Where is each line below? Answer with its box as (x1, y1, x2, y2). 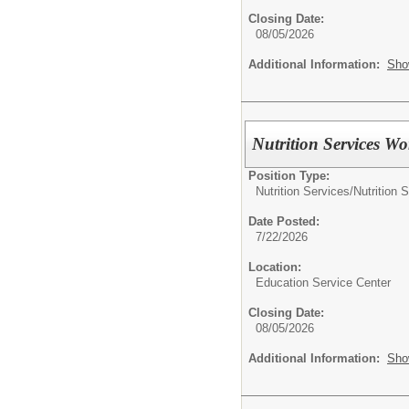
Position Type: (248, 168, 330, 183)
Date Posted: (248, 214, 320, 228)
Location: (248, 259, 301, 274)
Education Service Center (256, 275, 391, 289)
